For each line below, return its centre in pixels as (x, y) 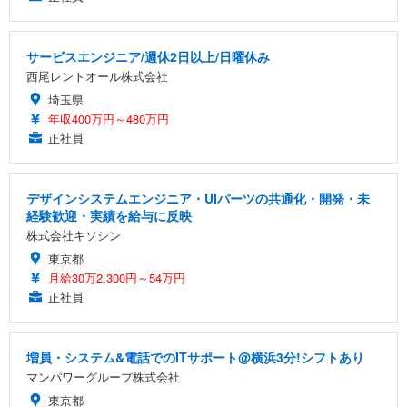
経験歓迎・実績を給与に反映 (109, 216)
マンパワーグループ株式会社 (103, 377)
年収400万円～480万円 (109, 119)
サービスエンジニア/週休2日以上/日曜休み (148, 57)
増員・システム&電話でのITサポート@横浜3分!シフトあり (195, 357)
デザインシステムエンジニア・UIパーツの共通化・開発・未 (198, 199)
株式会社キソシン (74, 235)
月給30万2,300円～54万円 (117, 278)
